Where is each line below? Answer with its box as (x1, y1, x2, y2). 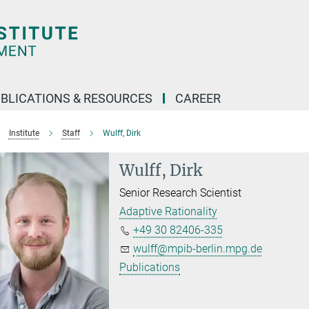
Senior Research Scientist (119, 186, 242, 199)
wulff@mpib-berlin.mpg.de (133, 242, 263, 255)
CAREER (175, 91, 221, 106)
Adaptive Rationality (119, 205, 218, 218)
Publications (119, 261, 181, 274)
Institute (8, 128, 39, 138)
